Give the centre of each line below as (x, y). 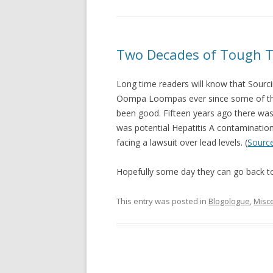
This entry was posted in (163, 201)
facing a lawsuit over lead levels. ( (182, 142)
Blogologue (229, 201)
